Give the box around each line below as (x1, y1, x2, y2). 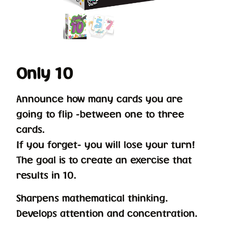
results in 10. (16, 169, 76, 181)
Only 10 (16, 64, 73, 82)
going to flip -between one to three (16, 108, 184, 120)
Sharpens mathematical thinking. (16, 191, 168, 204)
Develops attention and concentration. (16, 207, 197, 219)
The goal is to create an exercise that (16, 154, 192, 166)
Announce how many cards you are (16, 93, 183, 105)
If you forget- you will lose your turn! (16, 138, 195, 151)
